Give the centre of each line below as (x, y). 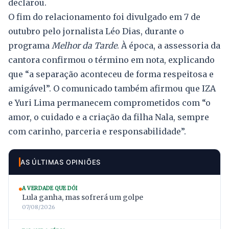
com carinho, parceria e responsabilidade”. (97, 132)
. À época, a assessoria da (169, 46)
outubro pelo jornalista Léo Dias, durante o (96, 31)
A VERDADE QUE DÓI (50, 189)
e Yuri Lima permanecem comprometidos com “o (109, 103)
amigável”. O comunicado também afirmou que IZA (112, 89)
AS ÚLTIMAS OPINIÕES (61, 162)
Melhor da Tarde (84, 46)
